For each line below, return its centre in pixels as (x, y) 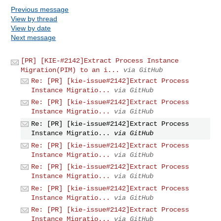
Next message (34, 37)
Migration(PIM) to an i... (70, 70)
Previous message (40, 9)
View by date (31, 28)
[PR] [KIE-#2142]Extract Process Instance (100, 60)
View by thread (34, 18)
